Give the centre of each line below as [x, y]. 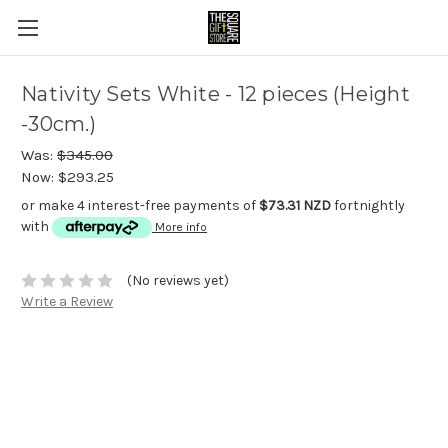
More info [181, 227]
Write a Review [67, 302]
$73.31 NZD [295, 205]
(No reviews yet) [177, 281]
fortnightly [368, 205]
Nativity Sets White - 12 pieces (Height [215, 94]
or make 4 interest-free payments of [140, 205]
